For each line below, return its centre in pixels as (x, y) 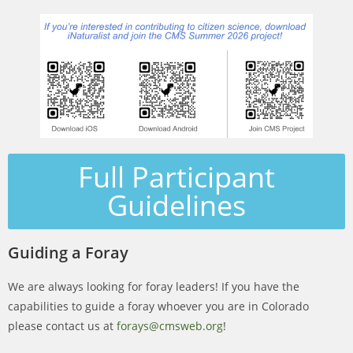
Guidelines (176, 206)
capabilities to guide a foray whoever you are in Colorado (158, 307)
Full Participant (176, 177)
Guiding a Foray (68, 253)
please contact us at (62, 326)
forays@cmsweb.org (170, 326)
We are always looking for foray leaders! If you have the (154, 287)
